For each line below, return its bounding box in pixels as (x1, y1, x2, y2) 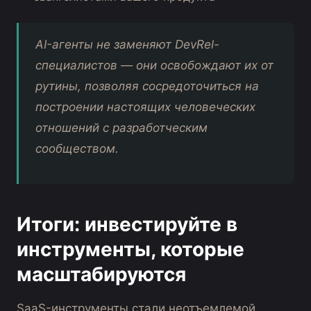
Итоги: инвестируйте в (17, 212, 237, 237)
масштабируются (17, 262, 186, 287)
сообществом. (35, 142, 119, 156)
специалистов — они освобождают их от (35, 58, 274, 73)
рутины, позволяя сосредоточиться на (35, 79, 259, 94)
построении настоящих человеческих (35, 100, 255, 115)
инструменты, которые (17, 237, 244, 262)
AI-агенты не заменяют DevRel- (35, 37, 219, 52)
